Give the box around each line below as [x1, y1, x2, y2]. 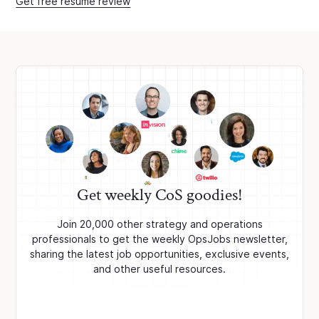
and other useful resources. [93, 263, 226, 276]
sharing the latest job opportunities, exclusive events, [30, 248, 289, 261]
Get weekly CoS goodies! [76, 184, 243, 206]
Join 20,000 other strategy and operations [56, 218, 263, 231]
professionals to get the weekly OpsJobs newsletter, [31, 233, 288, 246]
